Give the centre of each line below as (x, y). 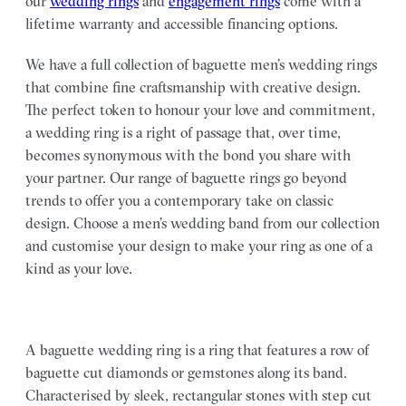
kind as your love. (79, 268)
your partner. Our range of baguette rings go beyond (186, 178)
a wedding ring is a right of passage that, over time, (183, 132)
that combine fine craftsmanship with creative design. (193, 87)
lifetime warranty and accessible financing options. (182, 24)
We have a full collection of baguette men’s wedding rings (201, 64)
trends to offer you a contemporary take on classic (179, 200)
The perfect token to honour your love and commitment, (200, 110)
